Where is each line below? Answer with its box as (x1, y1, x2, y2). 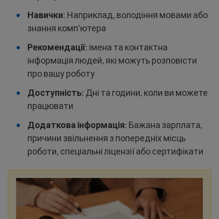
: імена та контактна (85, 42, 168, 52)
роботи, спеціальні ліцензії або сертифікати (27, 146, 203, 156)
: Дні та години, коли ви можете (82, 87, 208, 98)
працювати (27, 100, 73, 111)
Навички (27, 9, 63, 20)
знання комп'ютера (27, 22, 106, 33)
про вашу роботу (27, 68, 95, 79)
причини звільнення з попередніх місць (27, 132, 186, 143)
